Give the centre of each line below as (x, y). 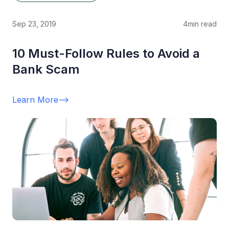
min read (202, 24)
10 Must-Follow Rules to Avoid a (106, 53)
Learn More (35, 99)
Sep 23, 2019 (34, 24)
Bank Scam (46, 69)
